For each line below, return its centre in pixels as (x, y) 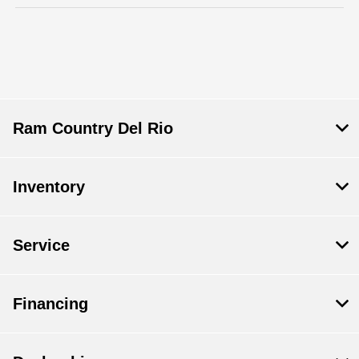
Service (41, 246)
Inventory (49, 187)
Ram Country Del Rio (93, 129)
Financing (50, 304)
